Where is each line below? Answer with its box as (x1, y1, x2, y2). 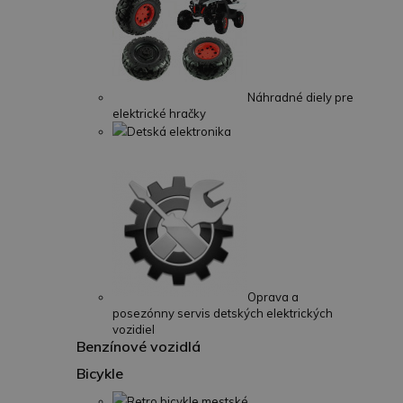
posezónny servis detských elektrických (112, 306, 333, 320)
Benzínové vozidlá (76, 337, 201, 355)
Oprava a (247, 290, 299, 304)
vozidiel (112, 322, 155, 336)
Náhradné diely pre (247, 90, 354, 104)
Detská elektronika (127, 124, 231, 139)
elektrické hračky (112, 106, 206, 121)
